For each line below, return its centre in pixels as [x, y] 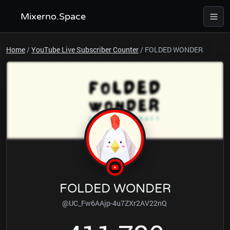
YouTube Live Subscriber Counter [85, 50]
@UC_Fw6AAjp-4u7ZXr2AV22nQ [115, 203]
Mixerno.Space [53, 16]
